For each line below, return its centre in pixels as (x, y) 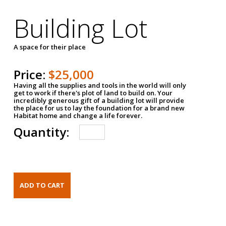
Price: (31, 74)
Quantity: (42, 132)
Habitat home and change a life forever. (78, 115)
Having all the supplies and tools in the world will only (100, 85)
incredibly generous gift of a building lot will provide (99, 100)
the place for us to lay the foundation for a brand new (99, 108)
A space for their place (50, 47)
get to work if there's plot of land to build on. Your (93, 93)
